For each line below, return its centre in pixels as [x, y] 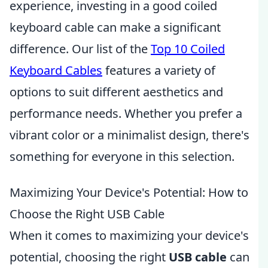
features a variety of [159, 70]
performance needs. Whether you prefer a [126, 113]
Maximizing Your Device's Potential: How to [129, 192]
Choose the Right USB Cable [87, 214]
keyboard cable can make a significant [115, 27]
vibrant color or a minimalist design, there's [130, 135]
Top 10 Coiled [188, 49]
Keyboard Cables [56, 70]
